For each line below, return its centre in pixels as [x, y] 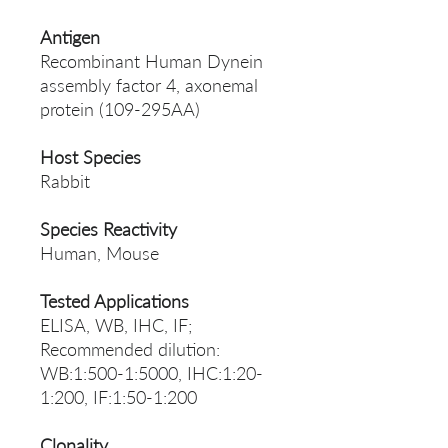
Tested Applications [114, 301]
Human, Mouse [99, 253]
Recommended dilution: [130, 349]
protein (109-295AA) [120, 109]
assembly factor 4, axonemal [149, 85]
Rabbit [65, 181]
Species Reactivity [108, 229]
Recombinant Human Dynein [151, 61]
